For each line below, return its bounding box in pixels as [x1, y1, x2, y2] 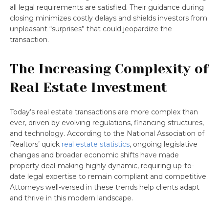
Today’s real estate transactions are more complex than [10, 107, 198, 116]
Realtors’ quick [10, 139, 62, 149]
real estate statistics [62, 139, 130, 149]
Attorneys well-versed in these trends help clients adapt [10, 182, 199, 192]
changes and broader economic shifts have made [10, 150, 179, 159]
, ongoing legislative [130, 139, 197, 149]
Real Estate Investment [10, 79, 168, 95]
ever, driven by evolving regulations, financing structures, [10, 118, 204, 127]
